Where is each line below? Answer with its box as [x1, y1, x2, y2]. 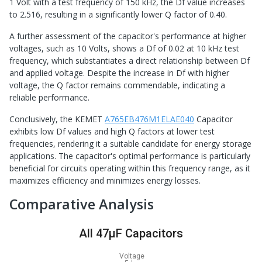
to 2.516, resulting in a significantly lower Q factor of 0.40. [9, 9, 227, 20]
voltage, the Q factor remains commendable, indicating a [9, 80, 225, 91]
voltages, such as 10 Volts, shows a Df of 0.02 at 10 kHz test [9, 43, 239, 54]
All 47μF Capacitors [79, 226, 183, 241]
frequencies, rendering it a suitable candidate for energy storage [9, 138, 251, 150]
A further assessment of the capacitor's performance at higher [9, 30, 246, 42]
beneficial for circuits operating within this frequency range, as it [9, 163, 250, 174]
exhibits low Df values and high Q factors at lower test [9, 126, 215, 137]
